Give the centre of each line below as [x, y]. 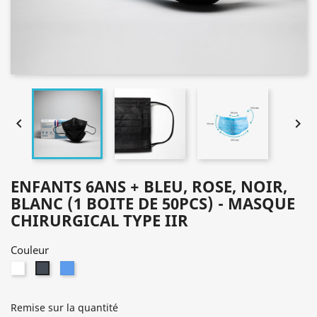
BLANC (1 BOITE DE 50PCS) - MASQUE [153, 203]
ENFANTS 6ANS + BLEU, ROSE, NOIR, [149, 186]
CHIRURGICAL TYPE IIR [99, 220]
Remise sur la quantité [64, 307]
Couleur [30, 250]
